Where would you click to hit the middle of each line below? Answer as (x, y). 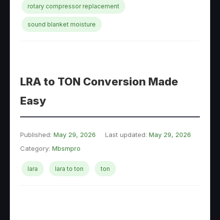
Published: (37, 135)
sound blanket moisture (62, 24)
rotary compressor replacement (73, 6)
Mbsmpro (66, 148)
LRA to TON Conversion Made (99, 82)
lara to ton (69, 169)
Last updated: (127, 135)
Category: (36, 148)
